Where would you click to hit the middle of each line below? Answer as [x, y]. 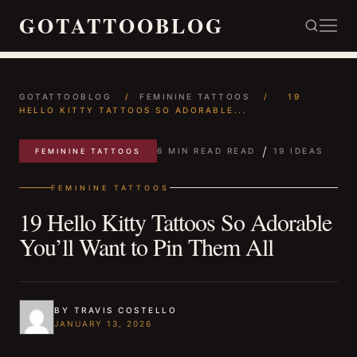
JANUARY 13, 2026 [103, 324]
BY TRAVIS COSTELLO [116, 310]
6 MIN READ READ [206, 151]
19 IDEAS [298, 151]
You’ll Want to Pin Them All [146, 246]
